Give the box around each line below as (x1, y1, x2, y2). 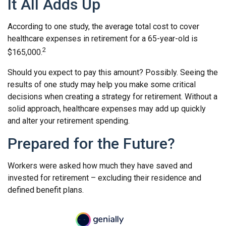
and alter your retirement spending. (8, 116, 130, 126)
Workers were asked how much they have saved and (8, 160, 192, 171)
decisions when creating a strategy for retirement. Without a (8, 91, 217, 101)
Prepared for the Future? (8, 134, 175, 152)
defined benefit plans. (8, 185, 84, 195)
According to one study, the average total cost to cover (8, 22, 199, 32)
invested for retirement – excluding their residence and (8, 173, 201, 183)
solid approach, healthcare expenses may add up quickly (8, 103, 206, 114)
